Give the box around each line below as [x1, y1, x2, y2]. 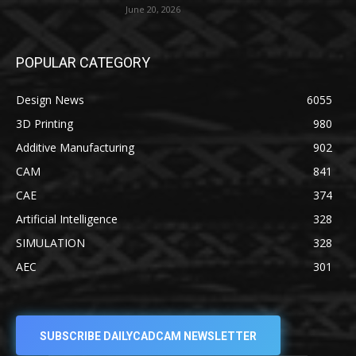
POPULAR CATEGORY [16, 54, 150, 71]
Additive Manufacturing [16, 140, 134, 155]
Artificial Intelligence [16, 211, 118, 226]
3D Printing [16, 116, 73, 131]
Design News [16, 92, 84, 107]
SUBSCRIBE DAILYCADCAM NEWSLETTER [40, 330, 257, 343]
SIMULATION [16, 235, 85, 250]
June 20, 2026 [126, 3, 181, 15]
